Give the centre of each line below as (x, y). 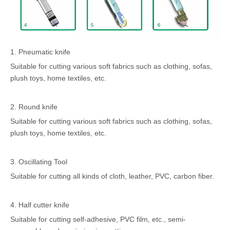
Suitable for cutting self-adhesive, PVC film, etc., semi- (98, 219)
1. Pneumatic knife (40, 52)
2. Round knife (34, 107)
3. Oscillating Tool (39, 161)
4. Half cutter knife (40, 205)
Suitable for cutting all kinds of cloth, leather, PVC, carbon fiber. (112, 176)
